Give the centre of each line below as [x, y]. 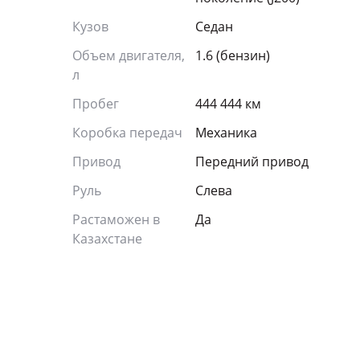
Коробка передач [127, 133]
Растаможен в [116, 219]
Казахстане [107, 239]
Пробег [96, 104]
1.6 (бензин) [233, 55]
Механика [226, 133]
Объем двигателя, [129, 55]
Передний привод [252, 162]
